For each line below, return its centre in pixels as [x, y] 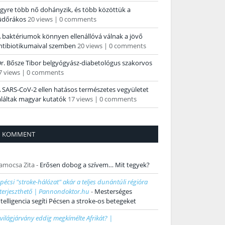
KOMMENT [19, 134]
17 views [80, 99]
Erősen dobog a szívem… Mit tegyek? [95, 165]
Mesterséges [113, 192]
